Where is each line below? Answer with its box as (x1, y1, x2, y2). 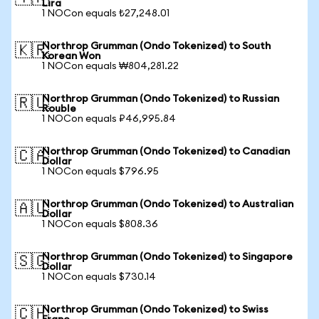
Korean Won (42, 51, 100, 61)
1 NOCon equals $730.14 (42, 272, 156, 282)
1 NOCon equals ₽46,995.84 (42, 114, 176, 124)
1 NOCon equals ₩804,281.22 (42, 61, 179, 71)
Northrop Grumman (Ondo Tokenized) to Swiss (42, 305, 268, 315)
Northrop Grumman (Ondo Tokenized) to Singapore (42, 252, 293, 262)
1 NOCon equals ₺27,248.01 (42, 9, 169, 19)
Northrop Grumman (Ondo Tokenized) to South (42, 41, 271, 51)
